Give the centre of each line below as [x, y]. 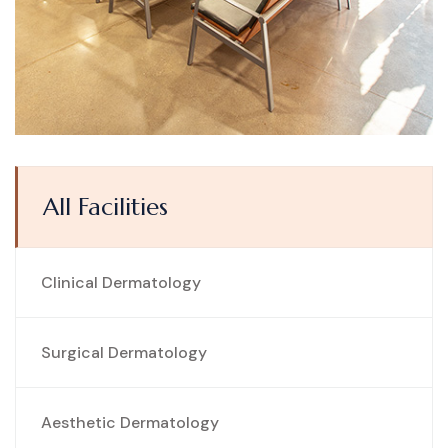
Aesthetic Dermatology [130, 422]
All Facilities [105, 206]
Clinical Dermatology [121, 282]
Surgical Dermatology [124, 352]
